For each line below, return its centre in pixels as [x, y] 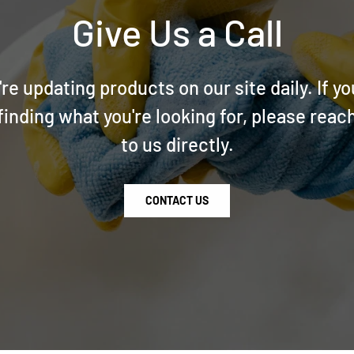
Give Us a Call [177, 32]
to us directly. [177, 144]
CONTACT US [177, 200]
